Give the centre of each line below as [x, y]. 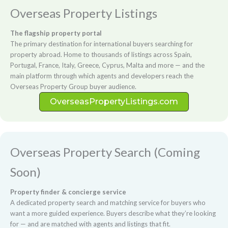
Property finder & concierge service [68, 192]
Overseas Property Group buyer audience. [73, 86]
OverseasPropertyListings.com [114, 101]
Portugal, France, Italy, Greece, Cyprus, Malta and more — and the [107, 65]
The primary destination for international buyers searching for [102, 44]
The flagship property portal [56, 33]
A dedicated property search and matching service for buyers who [108, 202]
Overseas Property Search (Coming [105, 152]
